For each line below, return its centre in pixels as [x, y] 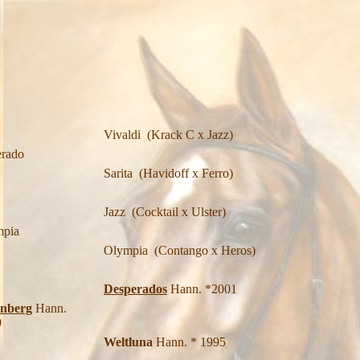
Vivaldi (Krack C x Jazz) [168, 135]
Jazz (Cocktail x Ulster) [165, 212]
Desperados [135, 289]
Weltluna [128, 342]
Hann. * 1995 [189, 342]
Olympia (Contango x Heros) [180, 250]
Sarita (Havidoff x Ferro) [168, 173]
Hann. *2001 [204, 289]
